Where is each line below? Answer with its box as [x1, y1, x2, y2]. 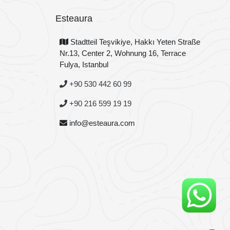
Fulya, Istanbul [60, 60, 109, 69]
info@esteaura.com [67, 118, 136, 127]
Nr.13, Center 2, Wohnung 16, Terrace [60, 48, 186, 57]
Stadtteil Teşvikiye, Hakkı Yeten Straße [68, 37, 201, 46]
